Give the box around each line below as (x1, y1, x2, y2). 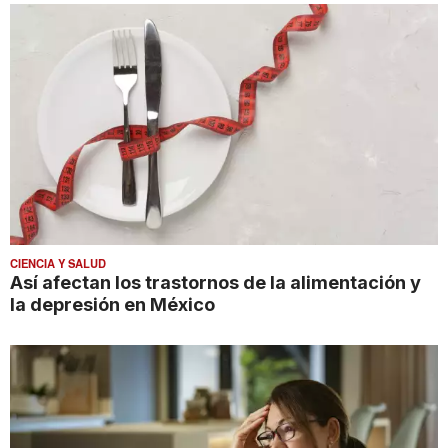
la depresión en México (10, 293, 215, 316)
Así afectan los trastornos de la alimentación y (10, 271, 421, 294)
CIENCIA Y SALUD (10, 255, 106, 272)
